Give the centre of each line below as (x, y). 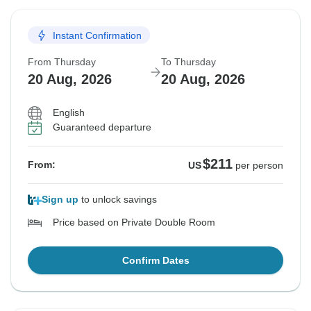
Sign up (60, 200)
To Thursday (188, 62)
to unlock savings (118, 200)
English (69, 113)
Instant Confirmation (97, 35)
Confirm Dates (155, 261)
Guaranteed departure (102, 127)
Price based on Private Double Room (134, 222)
